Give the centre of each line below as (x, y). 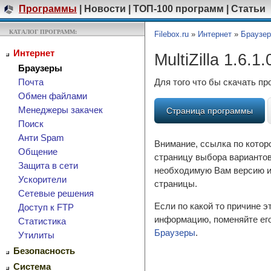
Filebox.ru (171, 34)
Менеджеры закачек (60, 110)
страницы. (176, 184)
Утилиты (36, 235)
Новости (105, 8)
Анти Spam (41, 138)
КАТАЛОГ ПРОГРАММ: (43, 32)
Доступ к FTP (46, 207)
